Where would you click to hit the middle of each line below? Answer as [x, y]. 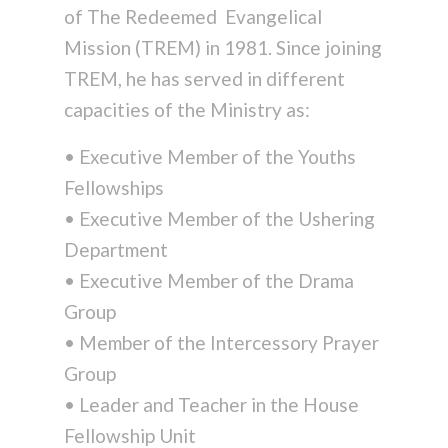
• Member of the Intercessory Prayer [221, 342]
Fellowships [113, 187]
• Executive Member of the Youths [209, 156]
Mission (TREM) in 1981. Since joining [222, 47]
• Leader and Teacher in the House [211, 404]
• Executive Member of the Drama [208, 280]
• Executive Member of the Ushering [219, 218]
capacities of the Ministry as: [186, 109]
